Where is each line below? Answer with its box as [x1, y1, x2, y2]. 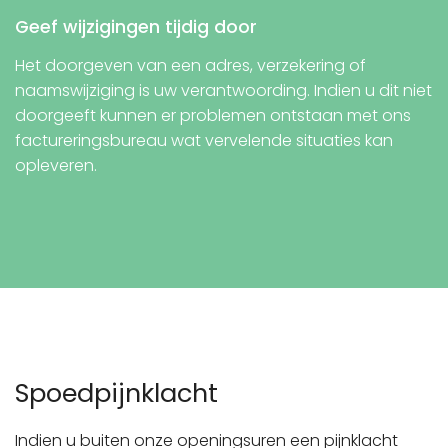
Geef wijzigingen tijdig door [15, 14, 257, 39]
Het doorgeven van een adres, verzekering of [15, 53, 366, 77]
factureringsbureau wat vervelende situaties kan [15, 128, 393, 152]
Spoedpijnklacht [15, 374, 218, 411]
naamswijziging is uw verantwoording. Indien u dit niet [15, 78, 432, 102]
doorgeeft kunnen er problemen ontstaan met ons [15, 103, 411, 127]
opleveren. [15, 153, 97, 177]
